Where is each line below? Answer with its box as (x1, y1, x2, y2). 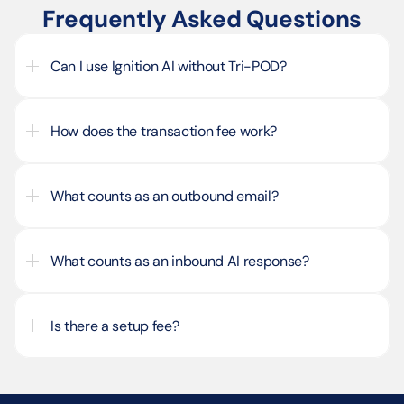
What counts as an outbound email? (50, 186, 279, 206)
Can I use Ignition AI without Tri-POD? (50, 56, 287, 76)
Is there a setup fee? (50, 316, 179, 335)
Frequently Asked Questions (41, 4, 363, 34)
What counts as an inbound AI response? (50, 251, 309, 271)
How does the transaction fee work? (50, 121, 278, 141)
